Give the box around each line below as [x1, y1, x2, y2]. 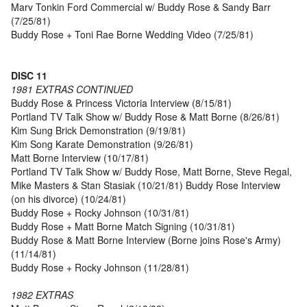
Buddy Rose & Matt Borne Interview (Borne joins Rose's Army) [11, 233, 281, 247]
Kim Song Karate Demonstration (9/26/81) [11, 137, 193, 151]
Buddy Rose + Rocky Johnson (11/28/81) [11, 260, 189, 275]
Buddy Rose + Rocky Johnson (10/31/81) [11, 206, 189, 220]
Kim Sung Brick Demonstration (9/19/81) [11, 123, 186, 138]
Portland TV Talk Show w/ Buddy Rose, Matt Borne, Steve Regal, [11, 164, 292, 179]
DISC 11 [11, 69, 47, 83]
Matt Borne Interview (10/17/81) [11, 151, 149, 165]
